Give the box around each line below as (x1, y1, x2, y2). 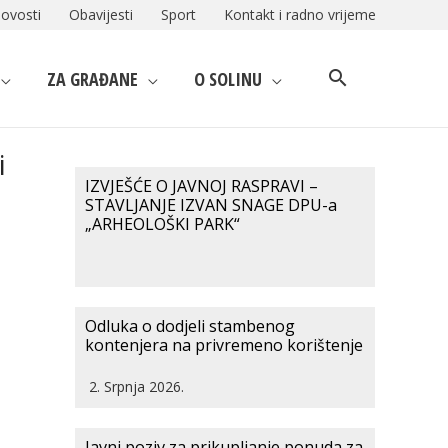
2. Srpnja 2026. (89, 377, 184, 396)
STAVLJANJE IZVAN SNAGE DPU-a (85, 194, 337, 216)
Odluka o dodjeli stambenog (85, 315, 295, 337)
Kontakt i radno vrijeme (224, 5, 376, 24)
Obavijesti (69, 5, 133, 24)
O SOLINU (194, 66, 262, 91)
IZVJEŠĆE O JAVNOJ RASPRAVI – (85, 175, 318, 197)
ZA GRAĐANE (47, 66, 138, 91)
